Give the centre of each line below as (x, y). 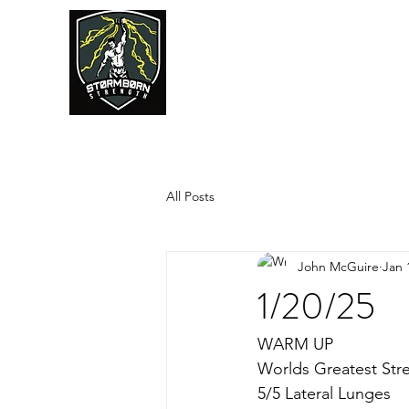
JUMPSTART (305, 89)
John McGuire (338, 266)
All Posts (190, 196)
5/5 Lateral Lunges (324, 394)
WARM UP (295, 345)
